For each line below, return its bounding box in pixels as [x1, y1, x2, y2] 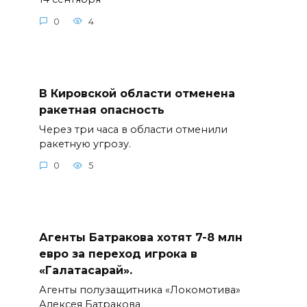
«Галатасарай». [38, 264, 132, 278]
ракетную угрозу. [38, 137, 131, 150]
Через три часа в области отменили [38, 123, 228, 136]
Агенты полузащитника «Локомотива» [38, 284, 241, 297]
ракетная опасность [38, 103, 164, 116]
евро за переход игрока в [38, 247, 197, 261]
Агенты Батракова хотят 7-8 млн [38, 231, 243, 245]
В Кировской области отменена [38, 86, 235, 100]
